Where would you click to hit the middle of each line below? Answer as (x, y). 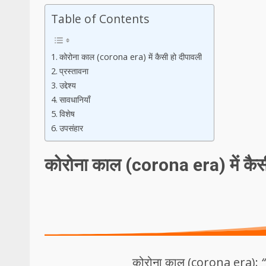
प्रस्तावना (74, 71)
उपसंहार (71, 128)
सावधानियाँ (75, 99)
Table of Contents (100, 18)
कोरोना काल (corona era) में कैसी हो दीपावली (130, 56)
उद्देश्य (67, 85)
